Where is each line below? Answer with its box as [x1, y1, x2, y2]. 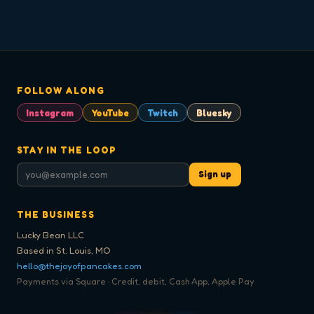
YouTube [92, 107, 129, 118]
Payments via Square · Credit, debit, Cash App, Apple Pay [17, 275, 254, 287]
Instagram [26, 107, 74, 118]
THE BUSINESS [17, 208, 95, 220]
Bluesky [196, 107, 232, 118]
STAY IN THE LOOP [17, 144, 116, 156]
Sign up [198, 169, 232, 180]
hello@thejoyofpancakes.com [17, 259, 142, 271]
